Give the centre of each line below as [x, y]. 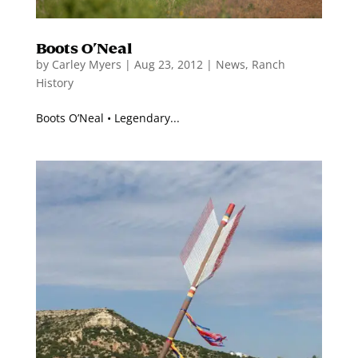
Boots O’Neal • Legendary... [107, 118]
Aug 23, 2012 [168, 65]
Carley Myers [86, 65]
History [54, 83]
